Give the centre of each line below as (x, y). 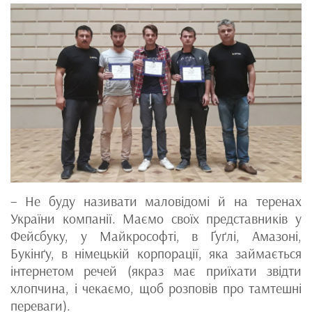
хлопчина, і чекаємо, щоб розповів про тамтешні (156, 289)
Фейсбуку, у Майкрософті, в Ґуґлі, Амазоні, (156, 236)
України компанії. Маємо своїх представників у (156, 219)
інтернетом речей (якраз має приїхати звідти (156, 271)
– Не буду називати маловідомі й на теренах (156, 202)
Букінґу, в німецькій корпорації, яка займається (156, 254)
